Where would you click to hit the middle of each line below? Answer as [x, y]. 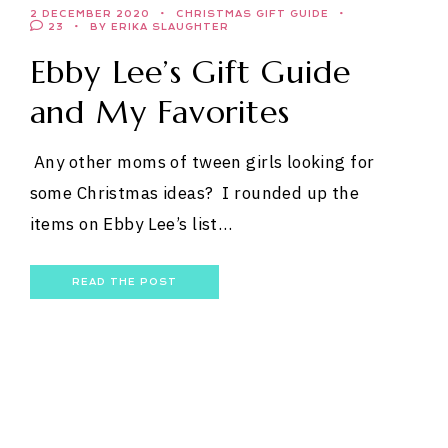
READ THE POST [124, 281]
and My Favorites [159, 111]
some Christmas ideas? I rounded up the [194, 192]
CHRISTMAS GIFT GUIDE [252, 13]
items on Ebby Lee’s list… [131, 223]
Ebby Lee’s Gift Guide [190, 71]
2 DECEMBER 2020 [89, 13]
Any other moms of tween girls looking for [202, 161]
